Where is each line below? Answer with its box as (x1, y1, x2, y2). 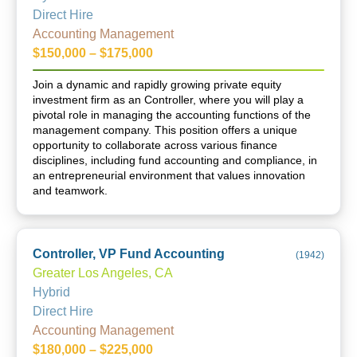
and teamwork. (33, 184, 108, 197)
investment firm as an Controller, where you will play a (33, 93, 304, 106)
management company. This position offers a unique (33, 124, 297, 136)
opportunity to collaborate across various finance (33, 139, 277, 151)
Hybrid (33, 285, 70, 299)
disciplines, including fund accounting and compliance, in (33, 154, 317, 167)
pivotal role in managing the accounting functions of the (33, 108, 311, 121)
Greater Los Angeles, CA (33, 266, 173, 280)
